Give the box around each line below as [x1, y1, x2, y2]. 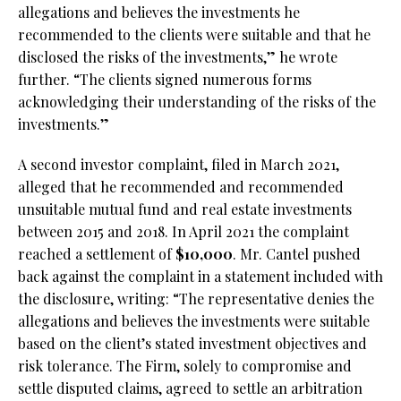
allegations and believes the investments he [18, 3, 300, 22]
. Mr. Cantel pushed [233, 244, 361, 264]
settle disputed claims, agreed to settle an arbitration [18, 379, 363, 398]
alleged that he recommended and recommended [18, 177, 344, 197]
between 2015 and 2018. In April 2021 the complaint [18, 222, 349, 242]
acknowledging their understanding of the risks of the [18, 92, 376, 112]
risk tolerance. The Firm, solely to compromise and [18, 356, 352, 376]
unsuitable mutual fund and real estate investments [18, 200, 352, 219]
